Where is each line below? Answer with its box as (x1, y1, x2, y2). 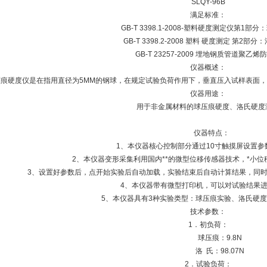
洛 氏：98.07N (172, 247, 244, 255)
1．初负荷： (188, 221, 228, 229)
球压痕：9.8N (174, 234, 242, 242)
